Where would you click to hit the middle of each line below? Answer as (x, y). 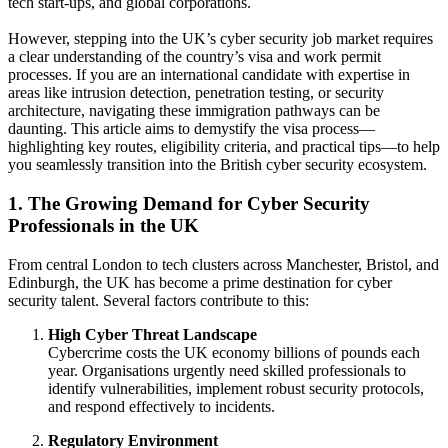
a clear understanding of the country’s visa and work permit (194, 57)
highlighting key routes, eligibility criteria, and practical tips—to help (224, 147)
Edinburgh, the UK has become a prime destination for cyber (200, 282)
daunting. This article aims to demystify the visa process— (191, 129)
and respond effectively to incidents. (161, 406)
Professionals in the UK (103, 225)
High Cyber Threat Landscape (152, 334)
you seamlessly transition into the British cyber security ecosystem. (217, 165)
